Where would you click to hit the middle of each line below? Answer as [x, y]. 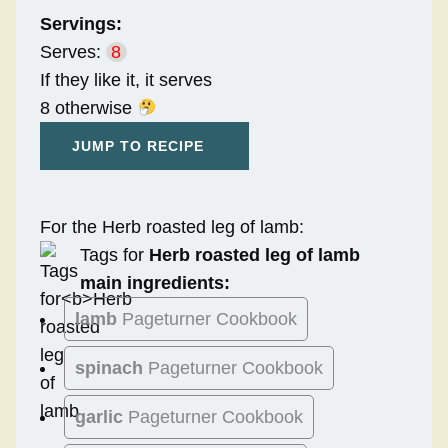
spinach [109, 368]
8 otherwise [88, 108]
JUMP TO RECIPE [138, 146]
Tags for [114, 255]
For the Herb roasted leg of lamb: [172, 227]
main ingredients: [155, 283]
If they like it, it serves [126, 80]
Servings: [81, 24]
